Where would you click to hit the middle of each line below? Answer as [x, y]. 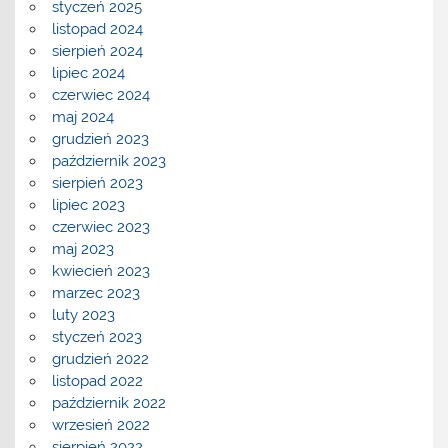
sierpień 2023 [97, 183]
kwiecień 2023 [100, 271]
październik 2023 [108, 161]
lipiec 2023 [88, 205]
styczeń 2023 [96, 337]
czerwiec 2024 [100, 95]
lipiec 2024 [88, 73]
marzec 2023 [95, 293]
